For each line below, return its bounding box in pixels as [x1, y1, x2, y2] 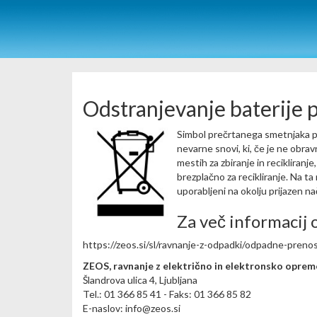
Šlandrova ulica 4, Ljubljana [83, 274, 197, 286]
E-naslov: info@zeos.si [83, 302, 180, 314]
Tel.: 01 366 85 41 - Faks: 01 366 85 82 [83, 288, 251, 300]
